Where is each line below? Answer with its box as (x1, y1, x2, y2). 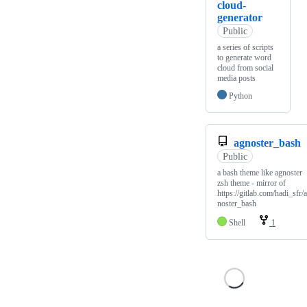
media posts (217, 73, 256, 84)
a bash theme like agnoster (217, 168, 302, 178)
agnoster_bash (234, 137, 301, 149)
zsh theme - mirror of (217, 178, 286, 188)
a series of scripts (217, 42, 273, 53)
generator (217, 12, 262, 24)
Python (229, 91, 252, 101)
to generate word (217, 53, 271, 63)
